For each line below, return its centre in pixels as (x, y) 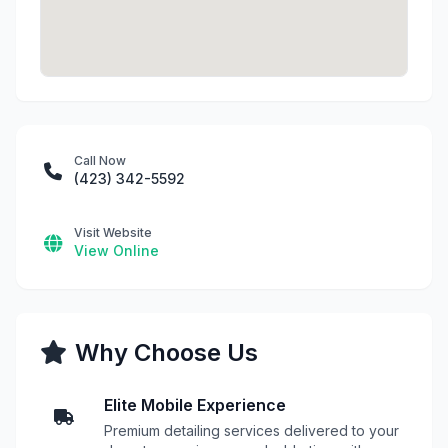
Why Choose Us (166, 352)
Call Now (100, 160)
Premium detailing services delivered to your (251, 430)
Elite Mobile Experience (195, 405)
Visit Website (113, 232)
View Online (116, 250)
